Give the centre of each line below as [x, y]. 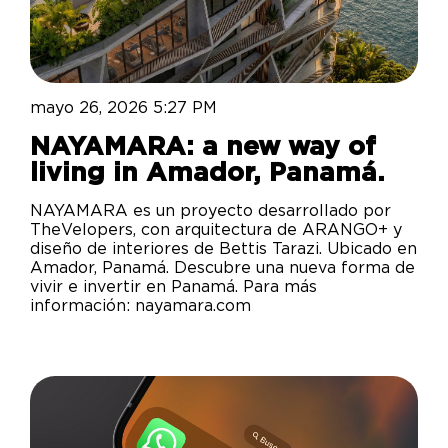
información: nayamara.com [140, 306]
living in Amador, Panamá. [207, 173]
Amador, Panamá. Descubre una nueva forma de [222, 268]
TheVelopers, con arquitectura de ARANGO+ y [216, 230]
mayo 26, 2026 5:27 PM [123, 108]
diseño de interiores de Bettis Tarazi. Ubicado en [223, 249]
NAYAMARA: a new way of [203, 147]
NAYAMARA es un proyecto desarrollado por [210, 211]
